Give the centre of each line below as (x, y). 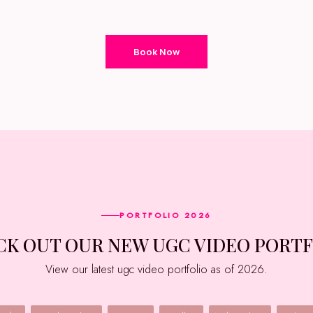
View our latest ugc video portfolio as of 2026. (160, 270)
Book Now (156, 52)
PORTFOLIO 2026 (166, 216)
